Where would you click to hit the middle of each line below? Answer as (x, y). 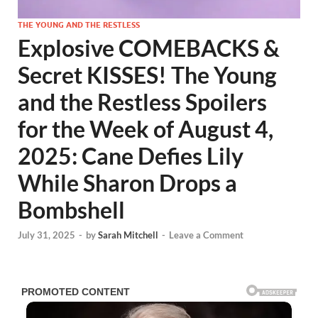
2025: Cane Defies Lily (131, 156)
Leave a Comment (206, 235)
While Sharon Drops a (127, 183)
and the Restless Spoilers (142, 102)
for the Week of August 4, (146, 129)
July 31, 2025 (46, 235)
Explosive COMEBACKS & (149, 48)
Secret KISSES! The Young (147, 75)
